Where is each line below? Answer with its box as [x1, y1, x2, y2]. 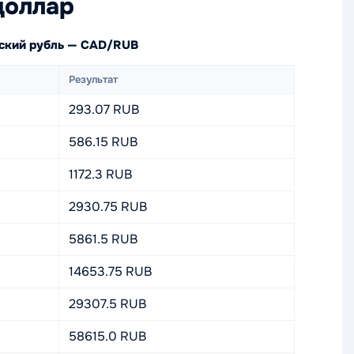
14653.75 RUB [69, 263, 152, 280]
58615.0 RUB [69, 328, 146, 345]
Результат [69, 73, 118, 86]
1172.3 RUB [69, 166, 132, 183]
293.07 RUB [69, 101, 139, 118]
